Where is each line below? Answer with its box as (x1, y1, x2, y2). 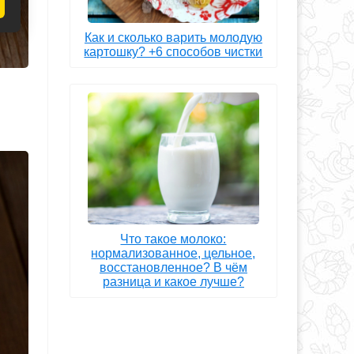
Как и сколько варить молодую (84, 31, 262, 45)
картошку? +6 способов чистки (84, 45, 263, 59)
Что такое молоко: (120, 232, 227, 246)
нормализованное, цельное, (91, 246, 256, 260)
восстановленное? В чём (99, 260, 247, 274)
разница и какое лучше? (102, 274, 244, 288)
